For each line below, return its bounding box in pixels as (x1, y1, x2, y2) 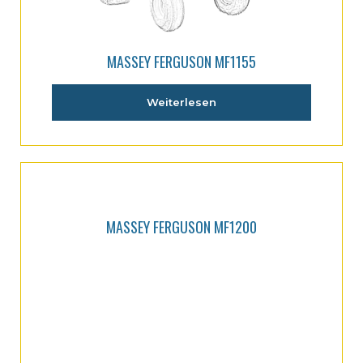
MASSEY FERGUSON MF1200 (106, 291, 257, 312)
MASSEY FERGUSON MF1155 (107, 50, 256, 72)
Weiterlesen (147, 96, 216, 109)
